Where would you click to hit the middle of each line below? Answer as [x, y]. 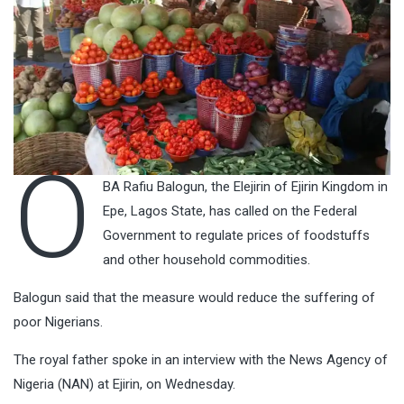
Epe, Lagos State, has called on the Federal [230, 211]
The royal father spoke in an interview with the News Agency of [201, 360]
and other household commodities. [206, 260]
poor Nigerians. [58, 322]
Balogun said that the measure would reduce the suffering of [194, 298]
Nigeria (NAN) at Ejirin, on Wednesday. [124, 385]
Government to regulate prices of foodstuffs [236, 236]
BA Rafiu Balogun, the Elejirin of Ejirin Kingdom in [245, 187]
